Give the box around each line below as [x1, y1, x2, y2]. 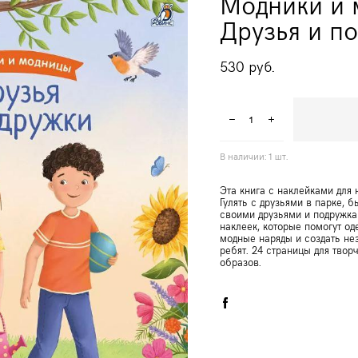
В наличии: [219, 149, 268, 162]
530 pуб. [219, 56, 275, 76]
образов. [219, 255, 261, 269]
